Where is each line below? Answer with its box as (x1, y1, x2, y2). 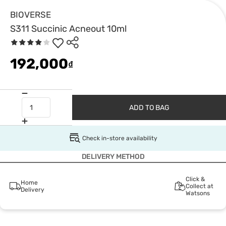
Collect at (185, 183, 213, 190)
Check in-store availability (82, 134, 157, 142)
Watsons (185, 190, 210, 197)
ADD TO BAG (129, 103, 169, 112)
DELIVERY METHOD (81, 152, 145, 161)
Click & (185, 176, 205, 183)
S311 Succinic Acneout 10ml (10, 23, 127, 34)
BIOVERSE (10, 10, 51, 20)
